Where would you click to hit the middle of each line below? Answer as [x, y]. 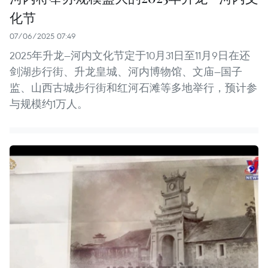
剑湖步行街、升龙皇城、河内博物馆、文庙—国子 [126, 71]
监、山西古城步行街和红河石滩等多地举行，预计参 [133, 87]
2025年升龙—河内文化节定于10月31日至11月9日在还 [130, 55]
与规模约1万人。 [49, 103]
